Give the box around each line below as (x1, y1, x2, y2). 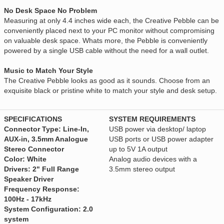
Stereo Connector (4, 145, 64, 153)
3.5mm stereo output (109, 165, 175, 173)
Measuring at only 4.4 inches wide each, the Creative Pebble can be (4, 16, 219, 25)
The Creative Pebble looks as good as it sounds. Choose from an (4, 76, 210, 85)
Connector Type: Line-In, (4, 125, 89, 133)
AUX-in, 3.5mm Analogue (4, 135, 88, 143)
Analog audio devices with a (109, 155, 197, 163)
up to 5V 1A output (109, 145, 167, 153)
